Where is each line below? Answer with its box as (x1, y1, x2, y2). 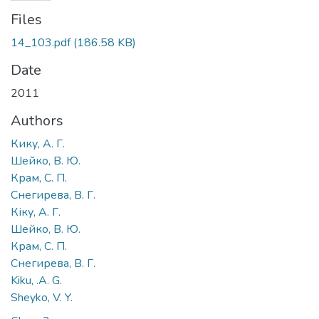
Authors (11, 111, 63, 130)
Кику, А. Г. (11, 136, 65, 152)
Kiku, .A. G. (11, 273, 62, 288)
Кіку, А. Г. (11, 204, 61, 220)
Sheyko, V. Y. (11, 290, 73, 305)
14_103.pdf (11, 35, 70, 51)
